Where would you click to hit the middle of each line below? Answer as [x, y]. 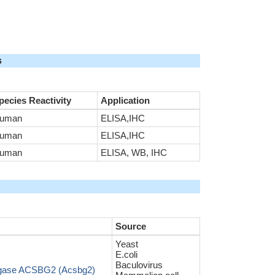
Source [131, 226]
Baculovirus [139, 265]
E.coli [126, 254]
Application [125, 100]
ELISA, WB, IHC [134, 153]
